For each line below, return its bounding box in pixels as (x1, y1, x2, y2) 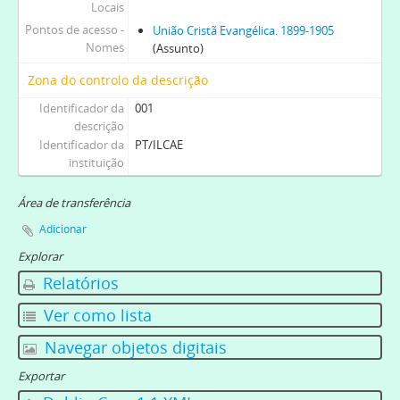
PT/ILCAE (134, 136, 183, 153)
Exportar (18, 367, 64, 384)
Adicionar (39, 221, 87, 237)
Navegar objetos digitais (40, 336, 227, 358)
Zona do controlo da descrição (28, 71, 208, 88)
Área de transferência (18, 194, 130, 211)
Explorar (18, 247, 62, 264)
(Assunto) (152, 39, 204, 56)
